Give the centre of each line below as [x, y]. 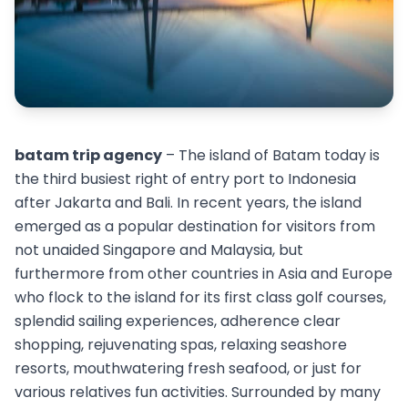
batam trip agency [88, 155]
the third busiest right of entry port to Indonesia [185, 178]
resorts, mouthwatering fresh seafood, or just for [188, 368]
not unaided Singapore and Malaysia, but [159, 250]
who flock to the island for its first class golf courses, [200, 297]
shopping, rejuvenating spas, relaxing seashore [181, 344]
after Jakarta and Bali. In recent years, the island [188, 202]
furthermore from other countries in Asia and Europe [204, 273]
